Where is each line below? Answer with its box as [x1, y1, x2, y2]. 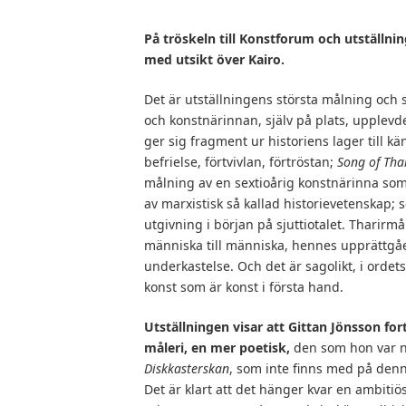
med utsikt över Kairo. [144, 51, 285, 69]
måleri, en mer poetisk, [144, 339, 290, 357]
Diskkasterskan [144, 360, 229, 378]
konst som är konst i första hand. [144, 278, 343, 296]
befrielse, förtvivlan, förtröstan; [144, 153, 337, 171]
